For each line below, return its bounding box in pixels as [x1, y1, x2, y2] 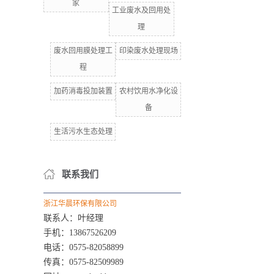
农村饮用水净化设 [119, 87, 178, 95]
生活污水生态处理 [53, 127, 113, 136]
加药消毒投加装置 [53, 87, 113, 95]
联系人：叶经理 [43, 213, 103, 223]
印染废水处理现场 [119, 46, 178, 55]
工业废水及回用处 [112, 6, 171, 15]
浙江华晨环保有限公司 [43, 199, 117, 208]
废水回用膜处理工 [53, 46, 113, 55]
